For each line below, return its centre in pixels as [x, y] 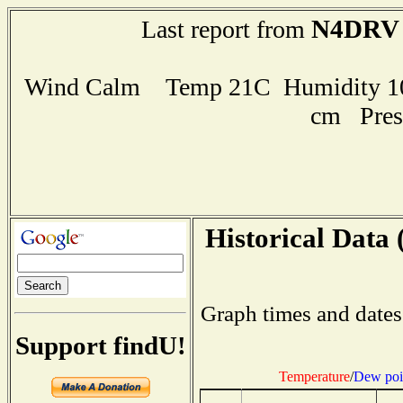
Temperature [314, 376]
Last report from [226, 29]
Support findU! [100, 345]
